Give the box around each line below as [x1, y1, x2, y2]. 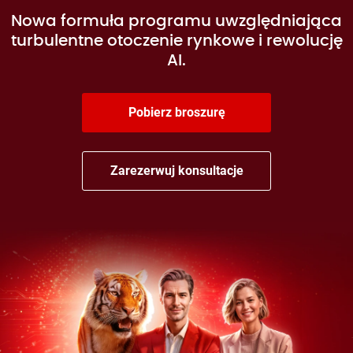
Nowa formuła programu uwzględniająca [11, 13, 342, 30]
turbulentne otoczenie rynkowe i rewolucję [10, 33, 343, 50]
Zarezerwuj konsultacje [110, 163, 243, 179]
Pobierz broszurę [128, 105, 225, 121]
